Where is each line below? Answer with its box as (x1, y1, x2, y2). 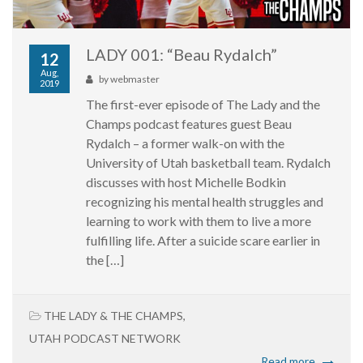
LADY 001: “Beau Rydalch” (86, 45, 277, 65)
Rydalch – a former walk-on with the (86, 135, 284, 152)
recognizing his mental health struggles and (86, 194, 323, 210)
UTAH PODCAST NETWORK (29, 331, 181, 346)
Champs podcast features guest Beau (86, 116, 292, 132)
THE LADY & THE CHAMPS (44, 309, 183, 323)
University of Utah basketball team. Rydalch (86, 155, 331, 171)
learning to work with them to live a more (86, 213, 311, 229)
